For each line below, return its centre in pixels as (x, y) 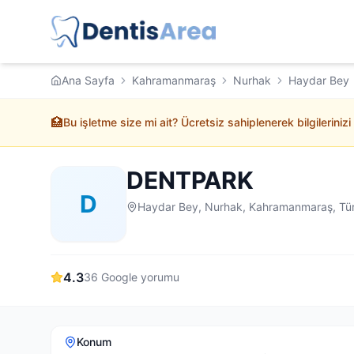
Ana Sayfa (88, 80)
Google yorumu (139, 277)
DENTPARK (190, 180)
